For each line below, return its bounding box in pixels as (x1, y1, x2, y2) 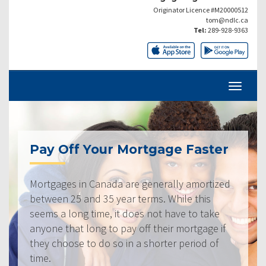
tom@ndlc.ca (206, 15, 248, 24)
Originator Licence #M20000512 (153, 5, 248, 14)
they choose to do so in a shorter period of (30, 236, 218, 250)
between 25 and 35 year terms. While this (30, 191, 211, 205)
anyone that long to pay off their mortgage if (30, 221, 226, 235)
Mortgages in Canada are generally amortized (30, 176, 230, 191)
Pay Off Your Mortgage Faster (30, 141, 229, 157)
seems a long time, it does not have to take (30, 206, 220, 220)
